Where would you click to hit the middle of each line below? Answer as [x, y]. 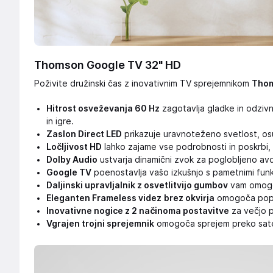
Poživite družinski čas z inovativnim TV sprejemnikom [143, 84]
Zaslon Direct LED [84, 134]
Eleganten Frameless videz [104, 198]
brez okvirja [189, 198]
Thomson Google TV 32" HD [108, 65]
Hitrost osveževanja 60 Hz [103, 109]
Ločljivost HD [74, 147]
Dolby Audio [72, 160]
